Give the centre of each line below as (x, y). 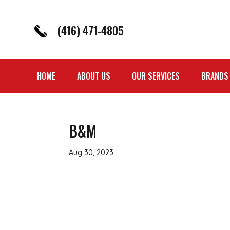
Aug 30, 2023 (91, 152)
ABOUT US (94, 76)
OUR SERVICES (156, 76)
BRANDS (215, 76)
